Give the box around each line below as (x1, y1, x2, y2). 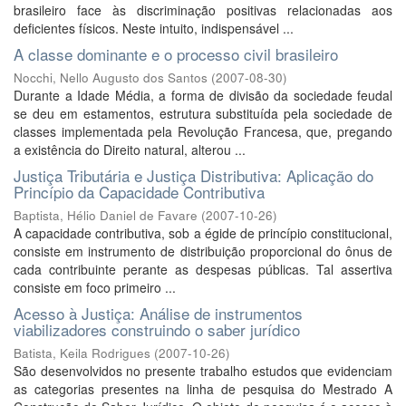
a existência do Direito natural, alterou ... (14, 140, 246, 159)
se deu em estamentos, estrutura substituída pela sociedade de (14, 104, 392, 122)
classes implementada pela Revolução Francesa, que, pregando (14, 122, 392, 140)
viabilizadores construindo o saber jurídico (14, 318, 300, 341)
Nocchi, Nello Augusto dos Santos (14, 69, 208, 86)
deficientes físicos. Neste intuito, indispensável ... (14, 19, 294, 37)
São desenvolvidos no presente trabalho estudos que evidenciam (14, 362, 392, 380)
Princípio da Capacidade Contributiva (14, 180, 265, 203)
